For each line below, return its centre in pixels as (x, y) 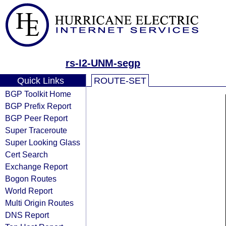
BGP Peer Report (36, 118)
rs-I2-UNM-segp (103, 63)
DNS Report (27, 215)
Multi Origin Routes (39, 203)
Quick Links (40, 81)
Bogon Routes (31, 179)
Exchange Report (36, 166)
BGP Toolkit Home (38, 94)
